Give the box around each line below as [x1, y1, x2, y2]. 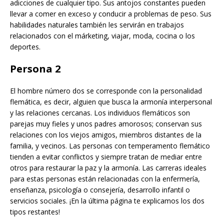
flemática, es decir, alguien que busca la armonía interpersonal [10, 96, 212, 106]
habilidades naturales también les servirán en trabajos [10, 19, 184, 29]
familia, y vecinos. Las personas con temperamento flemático [10, 140, 210, 150]
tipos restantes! [10, 206, 60, 216]
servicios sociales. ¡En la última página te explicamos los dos [10, 195, 204, 205]
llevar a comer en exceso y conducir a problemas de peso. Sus [10, 8, 211, 18]
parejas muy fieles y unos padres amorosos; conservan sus [10, 118, 202, 128]
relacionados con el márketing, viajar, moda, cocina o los [10, 30, 195, 40]
